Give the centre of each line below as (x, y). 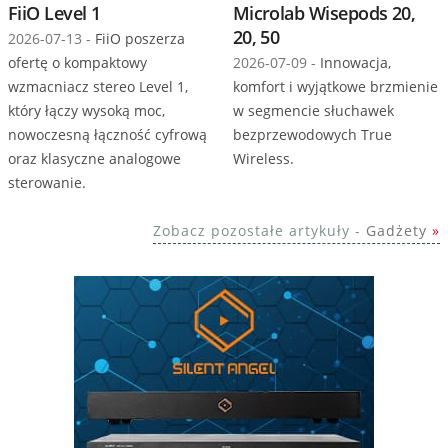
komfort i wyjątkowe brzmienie (335, 86)
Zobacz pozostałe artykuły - (259, 230)
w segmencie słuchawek (313, 110)
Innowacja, (353, 62)
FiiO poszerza (138, 38)
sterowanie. (47, 182)
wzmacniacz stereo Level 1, (98, 86)
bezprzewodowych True (312, 134)
